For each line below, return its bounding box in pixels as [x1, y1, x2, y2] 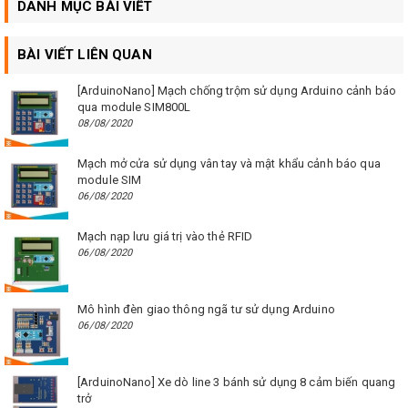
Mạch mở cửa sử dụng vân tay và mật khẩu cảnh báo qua [77, 157, 381, 171]
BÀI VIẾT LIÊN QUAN [17, 46, 152, 64]
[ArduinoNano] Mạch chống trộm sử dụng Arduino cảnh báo [77, 84, 397, 98]
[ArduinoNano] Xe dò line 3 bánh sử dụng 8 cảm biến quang [77, 375, 396, 390]
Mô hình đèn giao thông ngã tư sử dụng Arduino [77, 302, 335, 317]
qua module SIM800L [77, 100, 191, 115]
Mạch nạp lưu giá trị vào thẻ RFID [77, 229, 253, 244]
